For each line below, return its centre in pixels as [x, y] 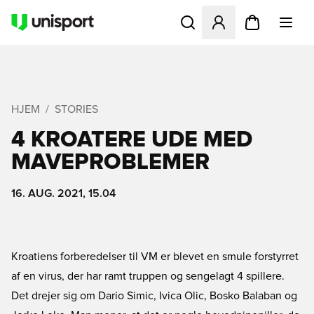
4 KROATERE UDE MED [132, 140]
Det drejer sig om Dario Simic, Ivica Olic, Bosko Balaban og [154, 296]
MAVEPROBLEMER [110, 163]
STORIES [76, 109]
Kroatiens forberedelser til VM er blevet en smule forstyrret [155, 257]
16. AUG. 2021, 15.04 [63, 193]
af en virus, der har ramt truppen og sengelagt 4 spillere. [148, 276]
